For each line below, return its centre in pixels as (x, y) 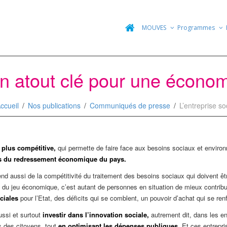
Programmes (197, 28)
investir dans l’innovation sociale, (97, 215)
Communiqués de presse (130, 105)
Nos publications (54, 105)
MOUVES (155, 28)
